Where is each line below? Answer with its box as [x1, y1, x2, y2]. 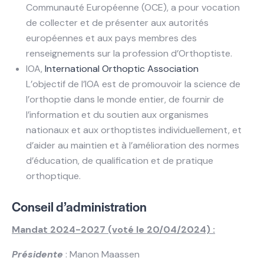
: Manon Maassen [63, 248, 140, 261]
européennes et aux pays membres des [26, 32, 197, 45]
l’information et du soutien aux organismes [26, 108, 209, 121]
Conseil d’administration [12, 197, 147, 216]
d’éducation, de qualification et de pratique [26, 154, 213, 167]
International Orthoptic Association [45, 62, 199, 75]
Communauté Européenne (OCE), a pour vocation [26, 1, 240, 14]
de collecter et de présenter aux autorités [26, 16, 209, 29]
